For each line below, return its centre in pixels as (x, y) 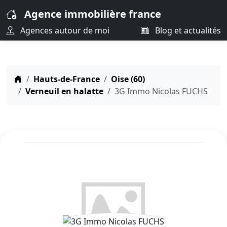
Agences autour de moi (64, 30)
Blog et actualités (187, 30)
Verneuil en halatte (64, 91)
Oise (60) (128, 79)
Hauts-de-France (67, 79)
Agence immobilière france (93, 14)
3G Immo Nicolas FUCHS (161, 91)
